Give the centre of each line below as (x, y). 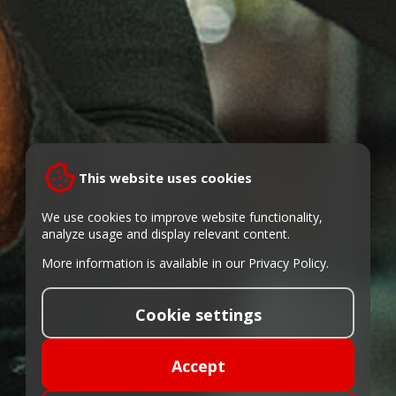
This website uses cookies (165, 178)
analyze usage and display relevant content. (166, 234)
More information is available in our (145, 263)
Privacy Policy (287, 263)
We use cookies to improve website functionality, (182, 217)
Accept (198, 366)
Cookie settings (198, 314)
